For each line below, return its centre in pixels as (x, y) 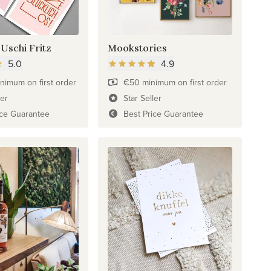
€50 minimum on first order (175, 82)
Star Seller (142, 98)
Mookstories (138, 47)
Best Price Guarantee (163, 113)
